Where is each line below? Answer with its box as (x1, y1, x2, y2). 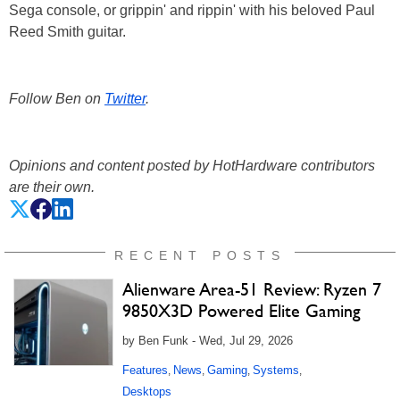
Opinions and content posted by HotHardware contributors (9, 158, 375, 173)
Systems (253, 363, 299, 377)
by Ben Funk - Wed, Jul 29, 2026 (122, 334, 293, 347)
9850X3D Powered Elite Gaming (122, 300, 361, 321)
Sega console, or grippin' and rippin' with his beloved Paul (9, 3, 375, 18)
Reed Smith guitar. (9, 24, 129, 39)
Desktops (122, 385, 171, 398)
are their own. (9, 179, 95, 195)
